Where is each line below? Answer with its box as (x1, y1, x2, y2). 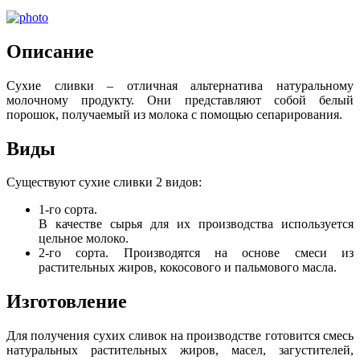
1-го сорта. (39, 202, 97, 217)
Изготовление (6, 291, 127, 313)
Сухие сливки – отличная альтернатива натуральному (6, 78, 354, 92)
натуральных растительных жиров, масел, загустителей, (6, 343, 354, 358)
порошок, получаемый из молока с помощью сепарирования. (6, 107, 342, 121)
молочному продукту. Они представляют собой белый (6, 92, 354, 107)
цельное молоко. (39, 231, 129, 246)
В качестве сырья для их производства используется (39, 217, 354, 231)
